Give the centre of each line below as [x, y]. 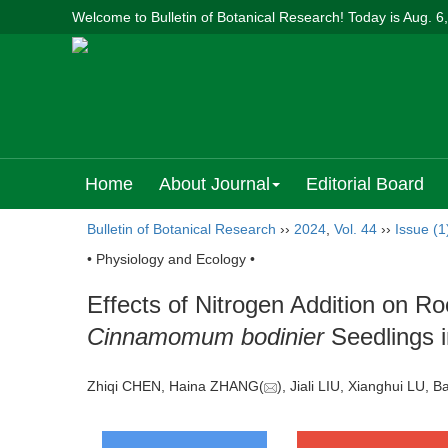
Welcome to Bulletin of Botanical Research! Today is [237, 17]
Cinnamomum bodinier [205, 336]
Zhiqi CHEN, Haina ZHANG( [175, 386]
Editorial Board [365, 184]
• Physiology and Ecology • [171, 259]
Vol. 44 [355, 229]
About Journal [214, 184]
